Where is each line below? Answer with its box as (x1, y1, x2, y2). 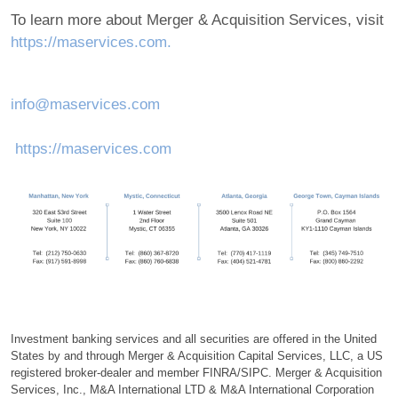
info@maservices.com (11, 96, 160, 114)
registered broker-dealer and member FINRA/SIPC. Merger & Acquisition (11, 366, 382, 380)
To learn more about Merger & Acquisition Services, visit (11, 12, 384, 29)
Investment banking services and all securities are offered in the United (11, 332, 377, 346)
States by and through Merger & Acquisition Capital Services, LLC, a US (11, 349, 383, 363)
